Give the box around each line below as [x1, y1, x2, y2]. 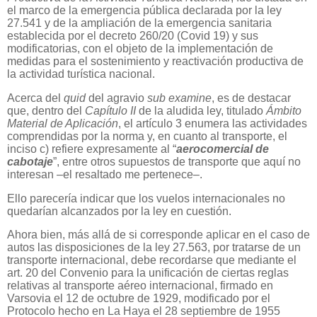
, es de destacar [212, 91, 291, 104]
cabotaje [7, 155, 53, 168]
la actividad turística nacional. [7, 67, 155, 80]
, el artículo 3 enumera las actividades [118, 117, 307, 129]
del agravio [88, 91, 147, 104]
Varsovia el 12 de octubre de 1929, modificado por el [7, 292, 270, 305]
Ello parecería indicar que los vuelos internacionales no [7, 192, 285, 204]
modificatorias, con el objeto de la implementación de [7, 42, 273, 54]
